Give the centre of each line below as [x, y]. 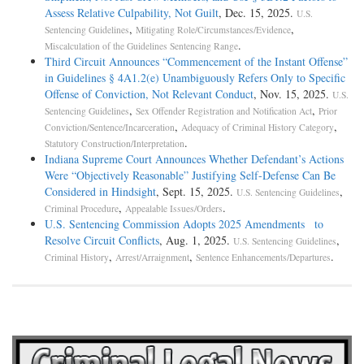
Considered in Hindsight [100, 192]
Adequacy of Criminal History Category [258, 128]
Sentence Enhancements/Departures [263, 258]
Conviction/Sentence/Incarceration [110, 128]
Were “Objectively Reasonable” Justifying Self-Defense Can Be [190, 175]
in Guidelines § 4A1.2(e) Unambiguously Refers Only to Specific [195, 78]
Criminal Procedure [82, 209]
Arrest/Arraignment [152, 258]
